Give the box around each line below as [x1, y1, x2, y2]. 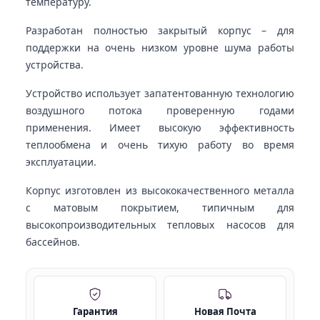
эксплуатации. [26, 154, 96, 169]
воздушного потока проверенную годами [26, 103, 294, 117]
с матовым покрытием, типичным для [26, 200, 294, 214]
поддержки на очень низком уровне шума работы [26, 40, 294, 54]
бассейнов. [26, 234, 80, 249]
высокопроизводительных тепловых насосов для [26, 217, 294, 231]
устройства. [26, 57, 84, 71]
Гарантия [72, 304, 118, 318]
